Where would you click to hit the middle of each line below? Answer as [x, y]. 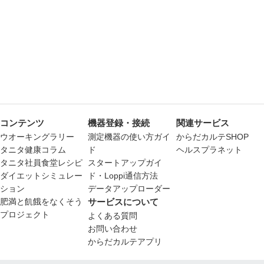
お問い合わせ [113, 228]
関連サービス [202, 123]
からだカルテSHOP [212, 136]
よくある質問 [113, 215]
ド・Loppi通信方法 [123, 175]
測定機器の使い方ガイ [129, 136]
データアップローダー [129, 188]
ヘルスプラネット [209, 149]
